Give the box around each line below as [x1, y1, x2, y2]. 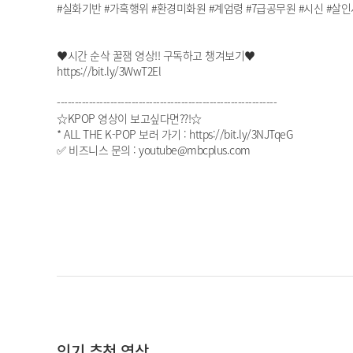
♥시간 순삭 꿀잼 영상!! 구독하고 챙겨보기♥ [57, 47, 255, 64]
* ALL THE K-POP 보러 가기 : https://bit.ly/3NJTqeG [57, 126, 292, 143]
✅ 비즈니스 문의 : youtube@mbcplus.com [57, 142, 251, 158]
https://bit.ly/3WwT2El [57, 63, 161, 80]
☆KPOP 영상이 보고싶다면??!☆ [57, 110, 202, 127]
